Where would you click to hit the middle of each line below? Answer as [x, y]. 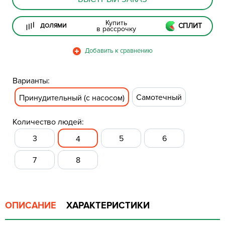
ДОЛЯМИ [53, 26]
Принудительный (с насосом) [72, 98]
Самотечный [159, 97]
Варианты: [31, 81]
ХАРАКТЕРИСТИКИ [108, 205]
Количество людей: [48, 122]
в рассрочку [116, 29]
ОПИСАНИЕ [31, 205]
